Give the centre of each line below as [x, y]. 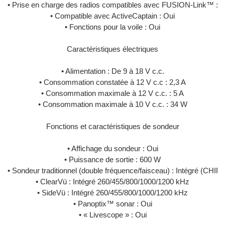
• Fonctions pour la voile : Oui [113, 27]
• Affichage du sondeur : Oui [113, 148]
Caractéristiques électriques [113, 49]
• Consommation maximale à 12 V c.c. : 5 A [113, 93]
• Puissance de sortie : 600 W [113, 159]
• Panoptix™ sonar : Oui [113, 204]
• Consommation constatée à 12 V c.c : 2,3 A [113, 82]
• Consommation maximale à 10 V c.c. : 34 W [113, 104]
